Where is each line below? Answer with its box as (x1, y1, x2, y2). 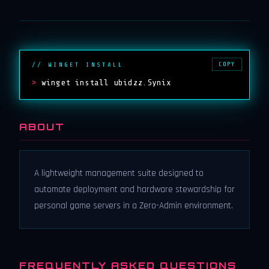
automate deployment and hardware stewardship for (34, 184, 235, 195)
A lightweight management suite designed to (34, 168, 204, 179)
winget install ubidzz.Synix (41, 77, 171, 87)
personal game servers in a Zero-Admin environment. (34, 200, 233, 211)
